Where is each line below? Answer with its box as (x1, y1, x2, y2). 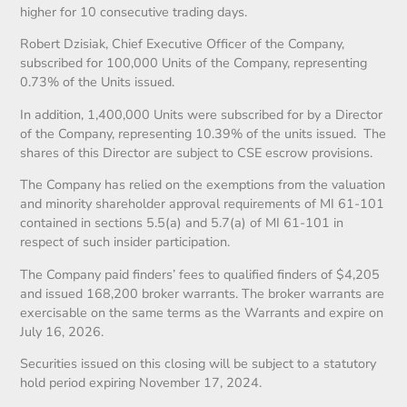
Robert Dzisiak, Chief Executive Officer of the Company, (20, 35, 345, 54)
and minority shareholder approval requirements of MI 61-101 (20, 194, 385, 213)
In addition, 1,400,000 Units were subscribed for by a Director (20, 104, 383, 124)
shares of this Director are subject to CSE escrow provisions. (20, 143, 373, 162)
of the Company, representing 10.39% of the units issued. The (20, 124, 387, 143)
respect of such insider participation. (20, 233, 231, 252)
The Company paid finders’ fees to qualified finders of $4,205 (20, 264, 381, 283)
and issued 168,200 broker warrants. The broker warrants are (20, 283, 385, 303)
